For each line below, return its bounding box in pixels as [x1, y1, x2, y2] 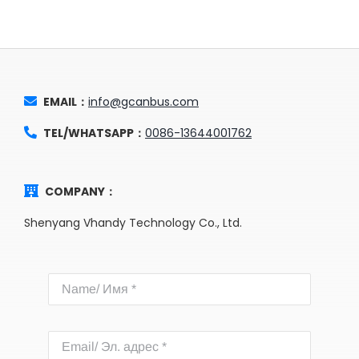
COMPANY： [44, 183, 116, 200]
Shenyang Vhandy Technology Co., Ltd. [23, 214, 242, 231]
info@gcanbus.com [87, 93, 199, 110]
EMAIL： [42, 93, 88, 110]
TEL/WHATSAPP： [42, 124, 145, 141]
